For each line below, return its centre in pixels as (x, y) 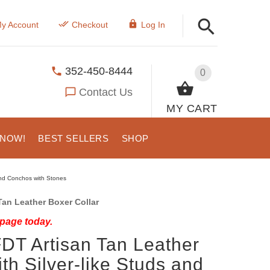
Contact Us (106, 92)
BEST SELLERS (74, 138)
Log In (153, 25)
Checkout (89, 25)
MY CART (192, 108)
